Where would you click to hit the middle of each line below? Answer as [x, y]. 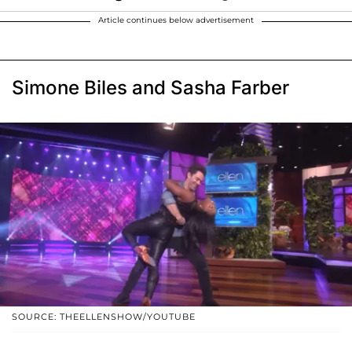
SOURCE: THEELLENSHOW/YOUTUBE [104, 317]
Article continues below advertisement [176, 20]
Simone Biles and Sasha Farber [150, 87]
